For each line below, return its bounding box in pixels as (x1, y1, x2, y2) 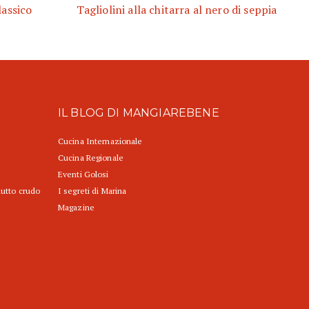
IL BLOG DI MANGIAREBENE (58, 106, 219, 120)
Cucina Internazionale (58, 136, 143, 147)
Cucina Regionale (58, 152, 123, 163)
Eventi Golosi (58, 169, 109, 180)
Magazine (58, 202, 94, 213)
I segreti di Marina (58, 186, 127, 197)
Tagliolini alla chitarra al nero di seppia (76, 2, 277, 18)
